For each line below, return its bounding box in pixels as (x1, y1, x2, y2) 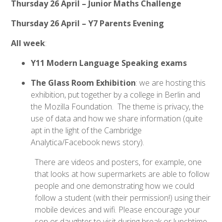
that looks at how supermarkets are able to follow (35, 168, 210, 180)
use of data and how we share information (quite (31, 113, 203, 124)
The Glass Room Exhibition (31, 77, 136, 89)
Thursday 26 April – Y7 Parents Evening (11, 18, 165, 29)
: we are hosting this (136, 77, 206, 89)
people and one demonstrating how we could (35, 180, 195, 192)
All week (11, 38, 46, 49)
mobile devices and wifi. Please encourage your (35, 204, 201, 216)
